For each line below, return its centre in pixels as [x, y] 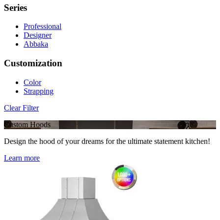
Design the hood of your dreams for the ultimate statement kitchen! [107, 141]
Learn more [22, 158]
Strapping [39, 91]
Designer [38, 35]
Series [15, 7]
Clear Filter [21, 108]
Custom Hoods [27, 124]
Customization [33, 63]
